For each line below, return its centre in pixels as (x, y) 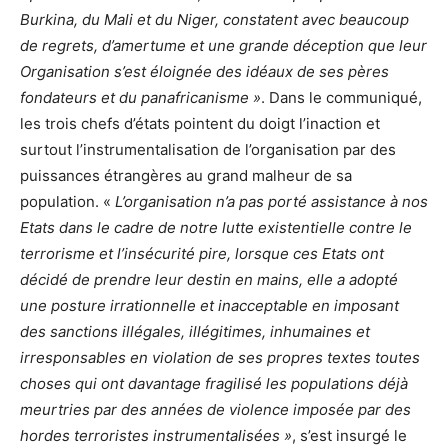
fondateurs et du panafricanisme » (140, 98)
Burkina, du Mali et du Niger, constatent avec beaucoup (214, 20)
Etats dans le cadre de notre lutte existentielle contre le (216, 228)
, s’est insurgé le (349, 436)
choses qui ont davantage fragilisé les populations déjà (214, 384)
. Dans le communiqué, (341, 98)
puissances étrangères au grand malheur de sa (186, 176)
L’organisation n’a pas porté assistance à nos (269, 202)
